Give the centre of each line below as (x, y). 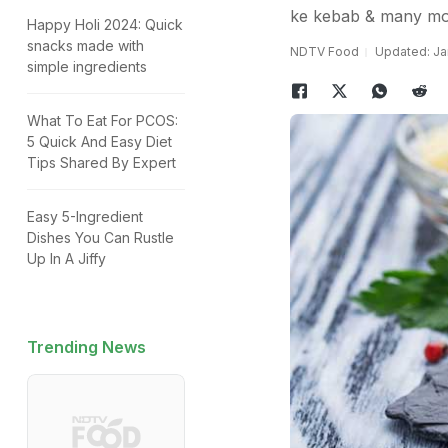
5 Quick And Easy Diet (99, 141)
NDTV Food (324, 51)
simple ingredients (87, 66)
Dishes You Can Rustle (100, 237)
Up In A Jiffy (66, 258)
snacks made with (85, 45)
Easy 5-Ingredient (85, 216)
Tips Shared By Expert (101, 162)
